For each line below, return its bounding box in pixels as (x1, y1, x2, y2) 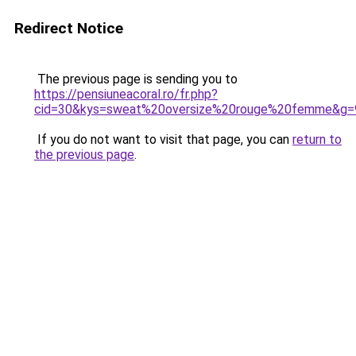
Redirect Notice (14, 19, 123, 37)
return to (292, 132, 342, 147)
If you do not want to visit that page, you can (34, 132, 292, 147)
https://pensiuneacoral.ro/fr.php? (34, 87, 218, 102)
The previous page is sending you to (34, 72, 238, 87)
